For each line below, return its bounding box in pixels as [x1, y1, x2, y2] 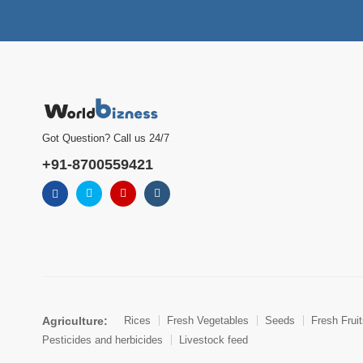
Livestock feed [179, 333, 248, 346]
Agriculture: [42, 314, 108, 327]
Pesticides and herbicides [42, 333, 163, 346]
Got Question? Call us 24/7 [42, 132, 169, 145]
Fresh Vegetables [167, 314, 249, 327]
